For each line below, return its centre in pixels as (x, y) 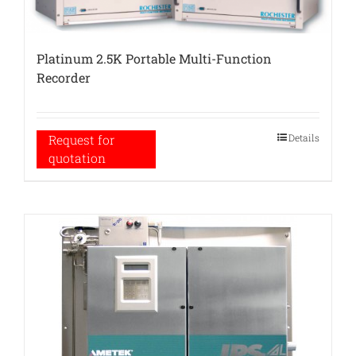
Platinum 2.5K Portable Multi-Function (154, 59)
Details (304, 138)
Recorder (64, 78)
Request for (81, 140)
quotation (77, 159)
